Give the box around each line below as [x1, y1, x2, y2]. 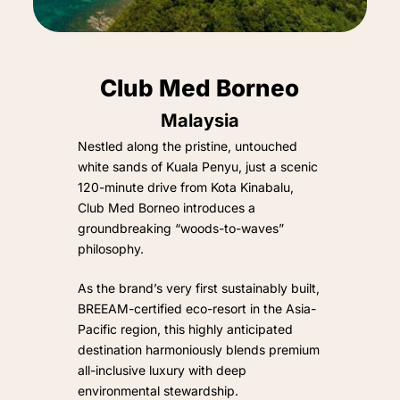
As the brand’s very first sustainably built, [77, 280, 320, 296]
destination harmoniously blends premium [77, 342, 320, 358]
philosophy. [77, 241, 144, 257]
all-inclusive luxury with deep [77, 362, 246, 379]
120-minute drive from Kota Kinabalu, [77, 179, 294, 196]
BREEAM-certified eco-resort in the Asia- [77, 301, 316, 317]
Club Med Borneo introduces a [77, 200, 255, 216]
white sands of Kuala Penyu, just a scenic [77, 159, 318, 175]
